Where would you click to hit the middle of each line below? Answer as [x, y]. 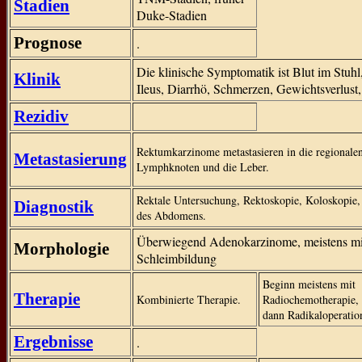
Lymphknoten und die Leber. [203, 167]
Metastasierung [70, 159]
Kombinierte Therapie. [189, 299]
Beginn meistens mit [309, 284]
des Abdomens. [171, 215]
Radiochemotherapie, [311, 299]
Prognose [48, 43]
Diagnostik [54, 207]
